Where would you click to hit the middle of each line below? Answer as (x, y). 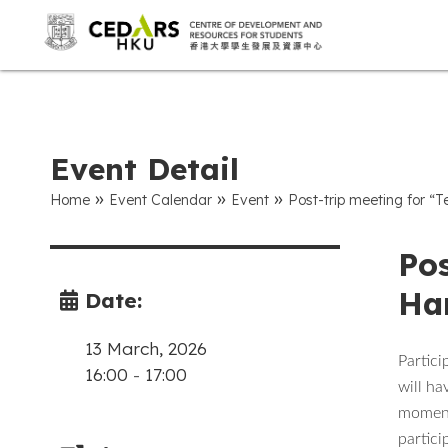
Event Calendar (160, 200)
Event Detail (144, 169)
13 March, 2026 (146, 349)
